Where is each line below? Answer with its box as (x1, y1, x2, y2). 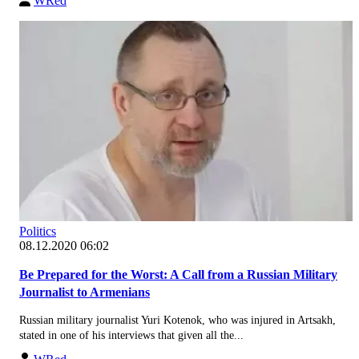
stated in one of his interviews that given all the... (19, 329, 244, 341)
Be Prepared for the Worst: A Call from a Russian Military (19, 267, 337, 281)
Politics (19, 224, 56, 238)
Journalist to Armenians (19, 284, 150, 299)
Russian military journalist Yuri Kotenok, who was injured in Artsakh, (19, 313, 336, 326)
